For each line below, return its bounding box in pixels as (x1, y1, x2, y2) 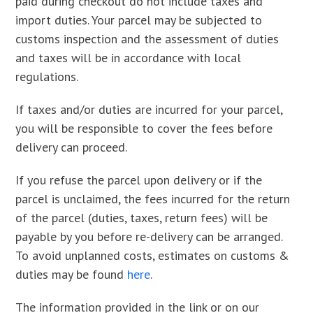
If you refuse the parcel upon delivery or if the (15, 172, 263, 188)
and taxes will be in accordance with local (15, 50, 242, 66)
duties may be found (15, 266, 128, 282)
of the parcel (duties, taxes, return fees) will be (15, 210, 268, 226)
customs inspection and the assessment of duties (15, 31, 279, 47)
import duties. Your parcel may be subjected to (15, 12, 263, 28)
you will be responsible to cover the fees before (15, 120, 273, 136)
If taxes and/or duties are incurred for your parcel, (15, 101, 283, 117)
